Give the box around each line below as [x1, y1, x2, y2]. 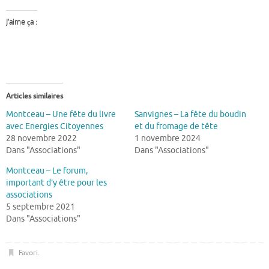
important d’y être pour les [6, 178, 107, 189]
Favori [18, 247, 38, 258]
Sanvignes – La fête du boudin [134, 109, 246, 120]
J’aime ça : [6, 17, 37, 28]
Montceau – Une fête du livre [6, 109, 116, 120]
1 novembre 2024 [134, 133, 201, 144]
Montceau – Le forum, [6, 166, 88, 177]
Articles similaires [6, 91, 63, 101]
